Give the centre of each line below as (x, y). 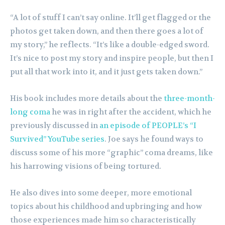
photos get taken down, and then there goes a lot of (107, 31)
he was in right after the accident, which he (131, 112)
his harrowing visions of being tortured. (86, 166)
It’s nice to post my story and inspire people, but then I (112, 58)
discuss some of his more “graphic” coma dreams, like (111, 152)
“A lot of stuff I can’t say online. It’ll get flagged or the (110, 17)
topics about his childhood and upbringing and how (106, 206)
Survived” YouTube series (57, 139)
